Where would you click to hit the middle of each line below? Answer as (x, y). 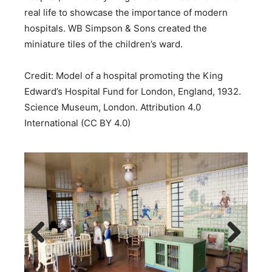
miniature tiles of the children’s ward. (104, 44)
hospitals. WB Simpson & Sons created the (116, 28)
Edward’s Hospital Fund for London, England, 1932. (133, 91)
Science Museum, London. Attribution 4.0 (113, 107)
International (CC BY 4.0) (77, 123)
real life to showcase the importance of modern (126, 12)
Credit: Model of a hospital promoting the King (124, 75)
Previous (49, 254)
